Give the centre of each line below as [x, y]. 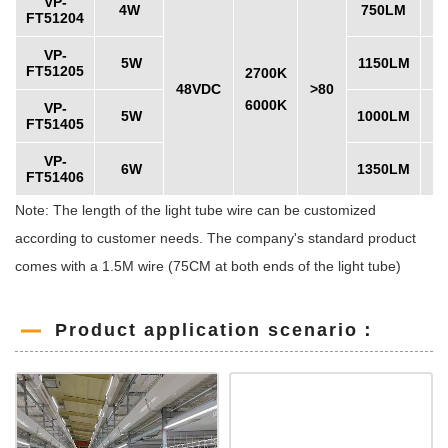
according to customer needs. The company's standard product [215, 237]
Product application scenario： [216, 329]
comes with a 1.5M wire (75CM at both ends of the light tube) [208, 265]
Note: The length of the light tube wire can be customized [195, 209]
